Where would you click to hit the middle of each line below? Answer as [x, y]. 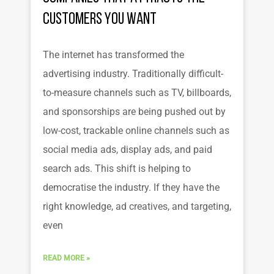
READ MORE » [66, 258]
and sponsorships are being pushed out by [134, 112]
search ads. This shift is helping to [117, 169]
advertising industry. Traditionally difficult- [133, 74]
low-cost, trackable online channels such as [136, 131]
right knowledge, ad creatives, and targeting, [137, 207]
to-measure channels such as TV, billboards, [137, 93]
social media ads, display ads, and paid [128, 150]
